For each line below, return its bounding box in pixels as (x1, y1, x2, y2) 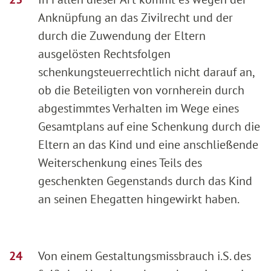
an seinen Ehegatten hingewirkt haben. (38, 191, 240, 207)
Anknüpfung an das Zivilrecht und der (38, 9, 233, 25)
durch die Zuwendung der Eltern (38, 27, 206, 44)
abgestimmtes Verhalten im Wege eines (38, 100, 239, 116)
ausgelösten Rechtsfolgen (38, 45, 171, 62)
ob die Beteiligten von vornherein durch (38, 82, 244, 98)
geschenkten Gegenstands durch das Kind (38, 172, 252, 189)
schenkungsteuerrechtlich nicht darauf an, (38, 64, 254, 80)
